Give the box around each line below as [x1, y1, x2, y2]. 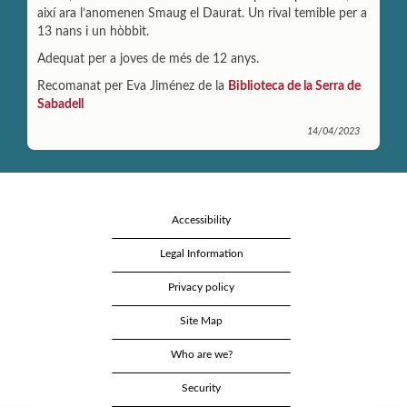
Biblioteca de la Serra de [228, 79, 361, 93]
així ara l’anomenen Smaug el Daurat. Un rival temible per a [37, 6, 367, 20]
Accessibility [172, 213, 231, 225]
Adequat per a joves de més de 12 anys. [37, 52, 259, 65]
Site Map [180, 314, 223, 326]
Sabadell [37, 97, 84, 111]
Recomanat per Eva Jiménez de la [37, 79, 228, 93]
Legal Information [159, 247, 243, 259]
